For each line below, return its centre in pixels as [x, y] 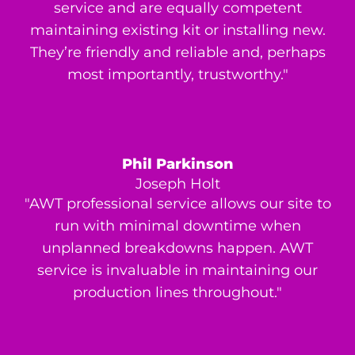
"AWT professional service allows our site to [177, 204]
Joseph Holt [177, 184]
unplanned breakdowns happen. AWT [177, 248]
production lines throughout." [177, 293]
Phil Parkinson [177, 164]
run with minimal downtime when [177, 226]
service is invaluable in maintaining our [177, 271]
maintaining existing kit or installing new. [177, 31]
